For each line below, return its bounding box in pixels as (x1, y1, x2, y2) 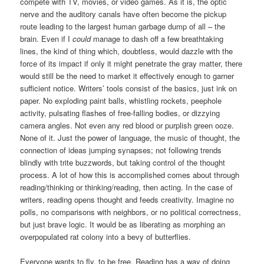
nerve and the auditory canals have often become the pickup (20, 8, 227, 20)
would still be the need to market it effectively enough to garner (20, 70, 235, 82)
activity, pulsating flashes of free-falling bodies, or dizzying (20, 107, 220, 119)
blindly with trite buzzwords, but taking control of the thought (20, 157, 226, 169)
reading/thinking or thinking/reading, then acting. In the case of (20, 181, 233, 193)
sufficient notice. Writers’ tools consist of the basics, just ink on (20, 82, 237, 94)
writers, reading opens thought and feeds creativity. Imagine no (20, 194, 235, 206)
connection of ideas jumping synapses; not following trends (20, 144, 222, 156)
